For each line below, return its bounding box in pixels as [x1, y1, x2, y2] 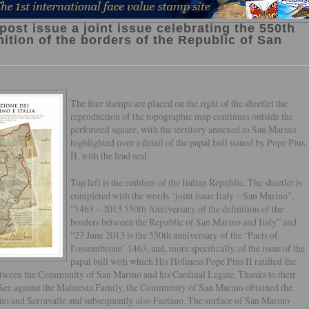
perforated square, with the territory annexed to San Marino [70, 123, 297, 136]
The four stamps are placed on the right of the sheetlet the [70, 97, 288, 110]
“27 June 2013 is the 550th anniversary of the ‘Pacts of [70, 228, 278, 241]
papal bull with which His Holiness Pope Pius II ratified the [70, 255, 296, 268]
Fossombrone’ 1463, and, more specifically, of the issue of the [70, 241, 305, 255]
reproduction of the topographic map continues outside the [70, 110, 293, 123]
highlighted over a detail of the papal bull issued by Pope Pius [70, 136, 305, 149]
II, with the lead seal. [70, 149, 149, 162]
